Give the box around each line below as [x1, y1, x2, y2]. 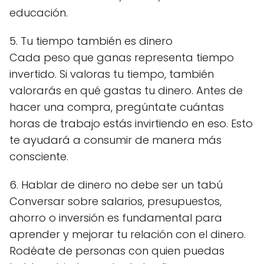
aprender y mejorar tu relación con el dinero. [9, 227, 246, 242]
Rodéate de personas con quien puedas [9, 243, 225, 258]
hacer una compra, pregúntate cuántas [9, 100, 224, 114]
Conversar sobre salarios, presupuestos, [9, 194, 222, 209]
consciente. [9, 149, 68, 164]
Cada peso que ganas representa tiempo [9, 50, 234, 65]
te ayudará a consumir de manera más [9, 133, 222, 147]
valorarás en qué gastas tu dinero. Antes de [9, 83, 243, 98]
